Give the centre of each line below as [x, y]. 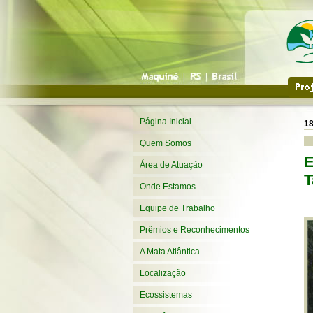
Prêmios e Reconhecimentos [195, 230]
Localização [163, 273]
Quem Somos [166, 143]
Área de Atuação [171, 165]
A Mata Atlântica [170, 252]
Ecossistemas [166, 295]
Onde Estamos [168, 187]
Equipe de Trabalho [177, 208]
